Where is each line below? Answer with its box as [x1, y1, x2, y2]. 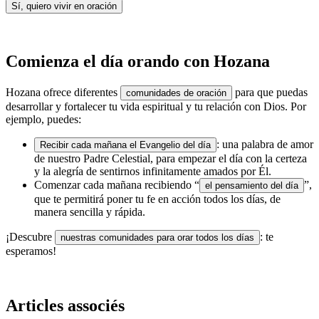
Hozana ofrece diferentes [6, 86, 120, 99]
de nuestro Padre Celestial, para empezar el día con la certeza [34, 152, 307, 165]
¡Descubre [6, 231, 55, 244]
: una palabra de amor [216, 138, 313, 151]
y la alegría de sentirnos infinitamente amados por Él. [34, 165, 271, 178]
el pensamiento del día [205, 180, 298, 192]
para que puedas [232, 86, 308, 99]
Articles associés [6, 296, 125, 315]
